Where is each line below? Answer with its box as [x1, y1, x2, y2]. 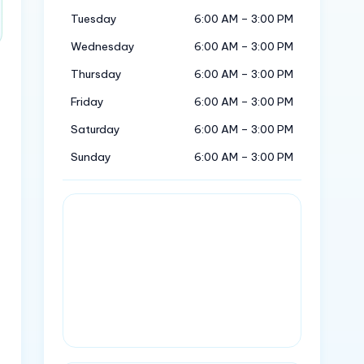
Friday [71, 94, 105, 109]
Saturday [71, 122, 121, 136]
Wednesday [71, 39, 136, 54]
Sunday [71, 149, 112, 164]
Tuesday [71, 11, 118, 26]
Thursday [71, 67, 123, 81]
